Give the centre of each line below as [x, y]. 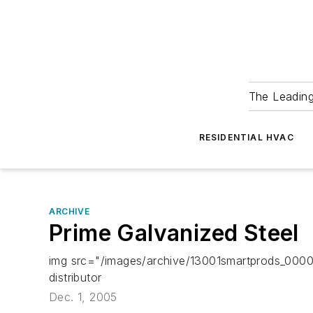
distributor [75, 277]
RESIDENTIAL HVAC [246, 137]
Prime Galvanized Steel [174, 233]
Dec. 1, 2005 [83, 297]
